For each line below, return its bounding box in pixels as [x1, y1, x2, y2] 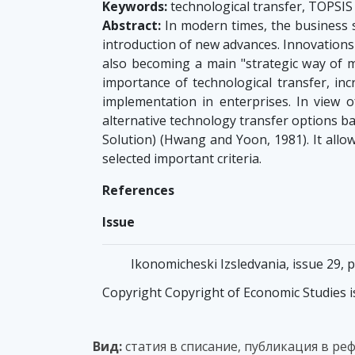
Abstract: [102, 16, 161, 34]
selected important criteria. [102, 149, 261, 167]
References [102, 181, 174, 199]
